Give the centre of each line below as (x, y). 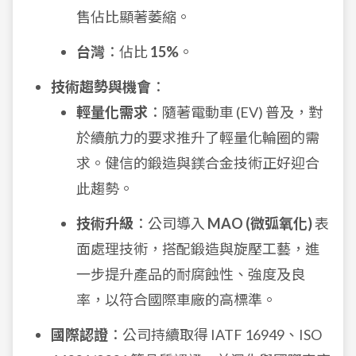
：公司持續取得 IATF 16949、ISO (215, 335)
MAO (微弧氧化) (260, 223)
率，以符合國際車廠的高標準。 (176, 300)
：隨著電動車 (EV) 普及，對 (235, 112)
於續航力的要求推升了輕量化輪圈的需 (198, 137)
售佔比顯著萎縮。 (133, 17)
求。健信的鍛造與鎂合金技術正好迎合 (198, 163)
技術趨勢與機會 (101, 87)
